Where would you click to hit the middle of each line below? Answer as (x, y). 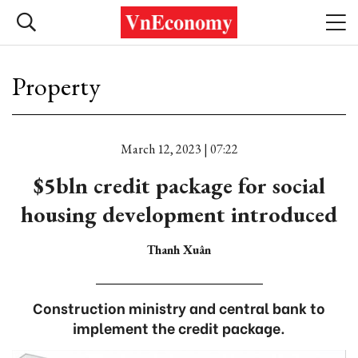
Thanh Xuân (179, 250)
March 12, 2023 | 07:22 (179, 149)
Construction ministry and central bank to (179, 307)
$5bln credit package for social (179, 185)
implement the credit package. (179, 327)
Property (56, 86)
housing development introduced (179, 214)
